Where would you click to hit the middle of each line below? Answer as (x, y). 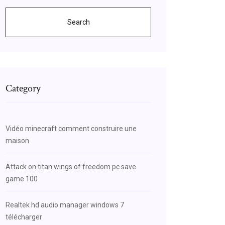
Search (78, 22)
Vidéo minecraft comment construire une (71, 129)
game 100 (22, 179)
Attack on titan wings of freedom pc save (71, 167)
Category (23, 88)
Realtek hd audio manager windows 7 (65, 205)
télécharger (24, 217)
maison (17, 141)
